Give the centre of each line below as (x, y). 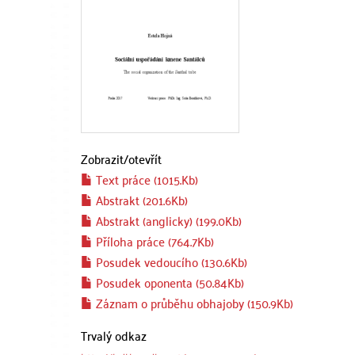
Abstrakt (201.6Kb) (140, 199)
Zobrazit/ (105, 158)
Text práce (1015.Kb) (145, 179)
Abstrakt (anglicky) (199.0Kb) (167, 220)
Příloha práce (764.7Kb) (153, 240)
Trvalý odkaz (114, 335)
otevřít (145, 158)
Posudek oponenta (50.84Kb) (168, 282)
